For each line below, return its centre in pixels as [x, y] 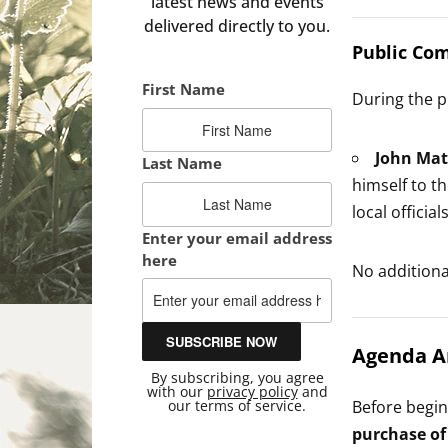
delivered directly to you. [237, 26]
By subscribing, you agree [237, 377]
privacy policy [252, 391]
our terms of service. [237, 405]
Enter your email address [237, 237]
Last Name [182, 163]
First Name [183, 89]
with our [176, 391]
